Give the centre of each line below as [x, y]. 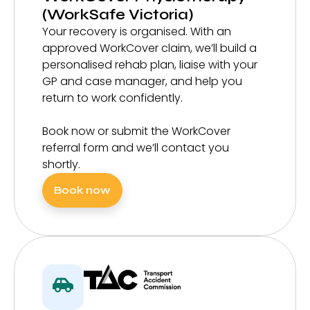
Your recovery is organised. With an [137, 32]
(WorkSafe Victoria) [118, 15]
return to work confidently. [112, 98]
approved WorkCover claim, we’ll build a [149, 48]
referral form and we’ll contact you [136, 148]
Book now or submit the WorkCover [136, 131]
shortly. [61, 165]
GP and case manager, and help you [142, 82]
